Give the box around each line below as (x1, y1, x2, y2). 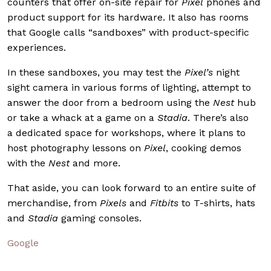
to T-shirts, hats (181, 197, 255, 209)
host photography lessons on (7, 142, 144, 154)
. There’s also (188, 112, 249, 124)
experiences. (7, 42, 66, 54)
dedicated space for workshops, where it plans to (16, 127, 246, 139)
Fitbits (150, 197, 181, 209)
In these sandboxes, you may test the (7, 67, 184, 79)
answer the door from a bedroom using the (7, 97, 213, 109)
